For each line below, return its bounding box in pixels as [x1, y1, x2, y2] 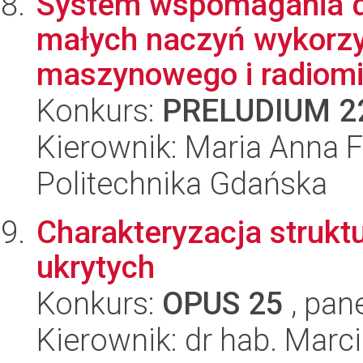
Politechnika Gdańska [36, 165, 327, 202]
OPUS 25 [162, 285, 284, 322]
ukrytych [36, 249, 155, 285]
